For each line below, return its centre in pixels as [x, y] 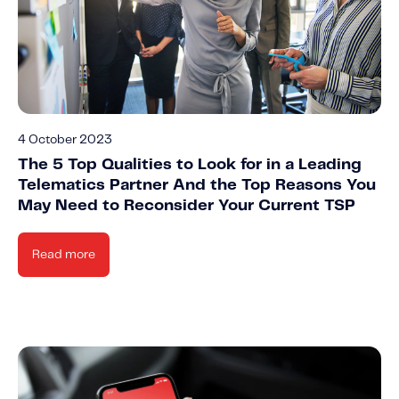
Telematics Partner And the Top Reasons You [197, 185]
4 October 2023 [65, 139]
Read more [64, 254]
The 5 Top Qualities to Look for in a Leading [190, 164]
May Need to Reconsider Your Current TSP [187, 205]
